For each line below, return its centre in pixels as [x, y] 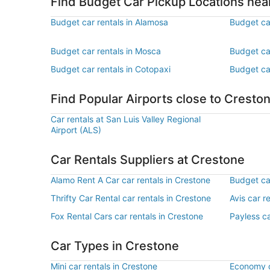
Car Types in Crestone [115, 246]
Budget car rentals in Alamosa [109, 22]
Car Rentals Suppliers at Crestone [148, 160]
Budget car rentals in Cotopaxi [111, 69]
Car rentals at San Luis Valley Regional [126, 119]
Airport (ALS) [76, 130]
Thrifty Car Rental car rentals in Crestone [131, 198]
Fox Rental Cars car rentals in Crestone [127, 216]
